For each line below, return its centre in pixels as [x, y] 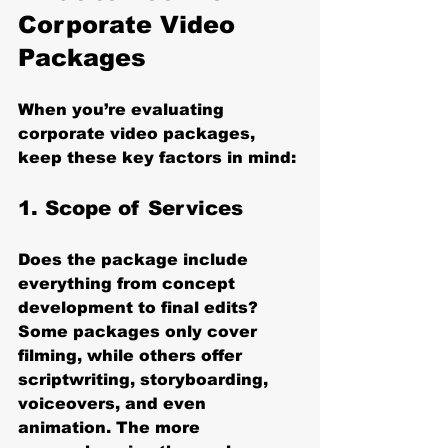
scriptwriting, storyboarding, [145, 379]
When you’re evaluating [123, 109]
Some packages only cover [140, 331]
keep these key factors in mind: [157, 157]
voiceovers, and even [114, 403]
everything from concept [129, 283]
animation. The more [111, 427]
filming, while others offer [132, 355]
